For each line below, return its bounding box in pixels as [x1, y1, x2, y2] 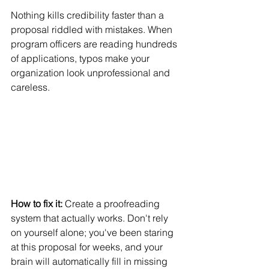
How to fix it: [11, 198, 62, 210]
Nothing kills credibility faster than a [11, 8, 166, 21]
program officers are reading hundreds [11, 37, 180, 50]
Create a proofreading [62, 198, 162, 210]
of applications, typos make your [11, 52, 152, 64]
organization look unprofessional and [11, 66, 172, 79]
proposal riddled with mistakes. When [11, 23, 175, 35]
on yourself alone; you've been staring [11, 226, 176, 239]
